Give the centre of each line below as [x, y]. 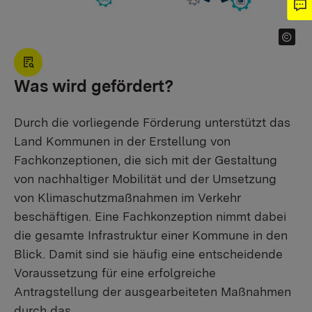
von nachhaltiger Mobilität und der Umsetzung [145, 178]
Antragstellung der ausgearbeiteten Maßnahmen [153, 291]
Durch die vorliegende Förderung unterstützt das [152, 122]
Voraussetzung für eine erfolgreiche [115, 272]
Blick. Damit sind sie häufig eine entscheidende [148, 253]
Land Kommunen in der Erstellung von [122, 141]
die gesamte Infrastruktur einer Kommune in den [151, 235]
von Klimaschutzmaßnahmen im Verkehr [127, 197]
